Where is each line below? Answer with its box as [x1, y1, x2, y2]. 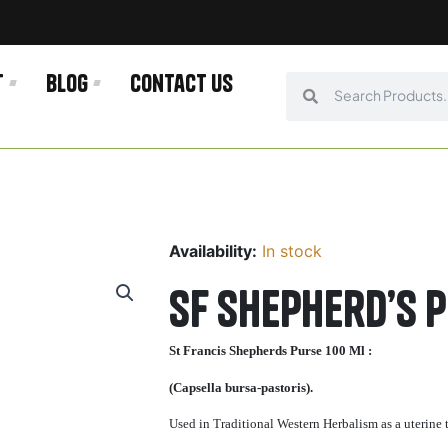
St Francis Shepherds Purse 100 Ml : [169, 342, 372, 358]
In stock [262, 240, 322, 261]
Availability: [169, 240, 257, 261]
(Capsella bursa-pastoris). [169, 379, 313, 395]
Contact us [130, 68, 234, 98]
